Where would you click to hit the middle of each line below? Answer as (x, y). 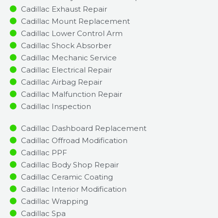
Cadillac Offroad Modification (74, 140)
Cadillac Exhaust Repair (64, 9)
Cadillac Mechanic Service (69, 57)
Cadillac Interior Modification (73, 189)
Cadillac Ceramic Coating (67, 177)
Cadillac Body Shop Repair (70, 164)
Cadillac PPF (44, 152)
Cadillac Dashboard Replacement (83, 128)
